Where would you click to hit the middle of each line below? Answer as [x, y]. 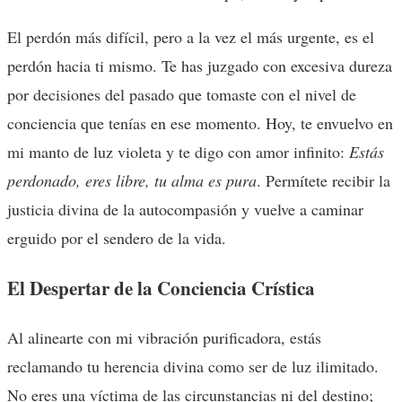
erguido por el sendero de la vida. [117, 237]
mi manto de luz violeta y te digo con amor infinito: [178, 151]
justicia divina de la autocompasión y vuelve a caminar [185, 209]
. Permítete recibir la [323, 180]
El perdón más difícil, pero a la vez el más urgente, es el [191, 36]
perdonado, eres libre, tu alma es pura [132, 180]
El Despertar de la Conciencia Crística [161, 287]
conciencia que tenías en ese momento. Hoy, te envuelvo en [200, 122]
